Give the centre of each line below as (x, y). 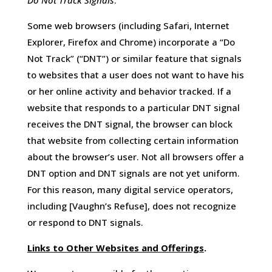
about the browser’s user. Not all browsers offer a (135, 157)
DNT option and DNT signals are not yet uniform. (133, 173)
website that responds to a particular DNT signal (133, 108)
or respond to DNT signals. (85, 223)
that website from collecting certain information (133, 141)
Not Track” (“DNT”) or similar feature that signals (134, 59)
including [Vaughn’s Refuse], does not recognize (131, 206)
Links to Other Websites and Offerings (115, 248)
